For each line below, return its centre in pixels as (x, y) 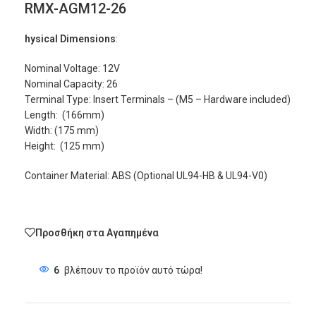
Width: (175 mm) (62, 130)
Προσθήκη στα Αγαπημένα (97, 232)
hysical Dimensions (70, 39)
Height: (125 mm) (65, 146)
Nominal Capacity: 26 (71, 84)
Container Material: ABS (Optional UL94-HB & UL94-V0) (146, 176)
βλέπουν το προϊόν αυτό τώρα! (133, 270)
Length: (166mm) (65, 115)
